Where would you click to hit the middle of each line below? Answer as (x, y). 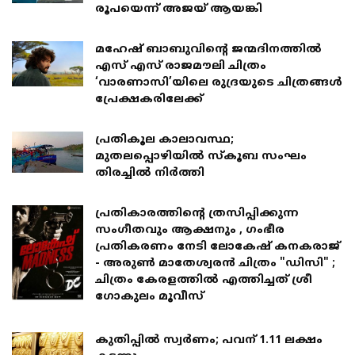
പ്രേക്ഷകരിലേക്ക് (149, 99)
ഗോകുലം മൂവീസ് (149, 296)
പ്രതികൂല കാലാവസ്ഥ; (164, 139)
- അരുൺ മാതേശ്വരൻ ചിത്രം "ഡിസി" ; (215, 263)
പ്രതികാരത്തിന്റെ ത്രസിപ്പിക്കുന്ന (197, 213)
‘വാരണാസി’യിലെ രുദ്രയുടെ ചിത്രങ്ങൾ (219, 82)
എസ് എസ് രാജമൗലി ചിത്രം (181, 66)
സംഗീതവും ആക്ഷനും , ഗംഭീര (190, 230)
